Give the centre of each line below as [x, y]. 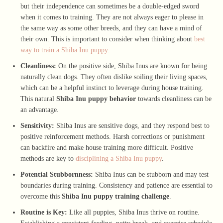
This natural [38, 99]
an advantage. [40, 110]
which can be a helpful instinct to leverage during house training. [112, 88]
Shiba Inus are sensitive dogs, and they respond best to [132, 125]
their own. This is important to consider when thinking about [106, 39]
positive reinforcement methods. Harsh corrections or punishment [112, 136]
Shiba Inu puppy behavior [96, 99]
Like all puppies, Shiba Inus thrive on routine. [133, 212]
